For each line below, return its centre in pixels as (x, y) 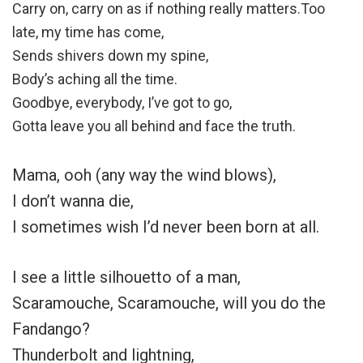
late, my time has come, (88, 32)
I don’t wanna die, (73, 201)
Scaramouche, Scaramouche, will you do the (169, 303)
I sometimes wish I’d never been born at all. (166, 227)
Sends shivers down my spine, (110, 56)
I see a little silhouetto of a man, (126, 278)
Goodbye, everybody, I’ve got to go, (122, 103)
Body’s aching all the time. (95, 79)
